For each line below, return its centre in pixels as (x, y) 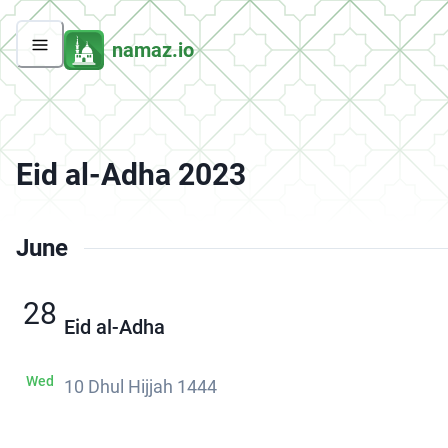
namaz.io (153, 49)
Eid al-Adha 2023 (131, 175)
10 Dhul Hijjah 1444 (140, 387)
